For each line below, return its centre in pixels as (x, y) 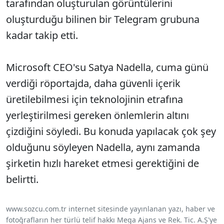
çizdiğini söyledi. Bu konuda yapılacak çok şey (111, 131)
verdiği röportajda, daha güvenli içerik (93, 83)
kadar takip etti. (42, 35)
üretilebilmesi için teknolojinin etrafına (94, 99)
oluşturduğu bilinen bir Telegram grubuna (103, 19)
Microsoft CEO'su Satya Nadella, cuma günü (107, 67)
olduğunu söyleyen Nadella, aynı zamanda (103, 147)
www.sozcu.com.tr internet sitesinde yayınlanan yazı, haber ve (110, 209)
